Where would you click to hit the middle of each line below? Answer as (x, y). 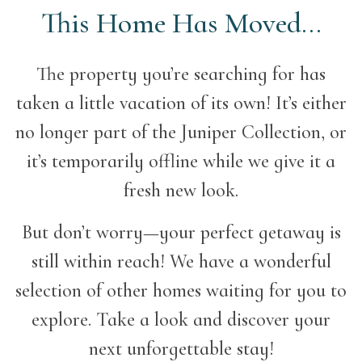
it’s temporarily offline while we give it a (181, 162)
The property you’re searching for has (181, 74)
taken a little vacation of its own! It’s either (181, 103)
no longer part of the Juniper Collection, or (181, 133)
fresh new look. (181, 191)
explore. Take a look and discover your (181, 320)
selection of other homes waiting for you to (181, 291)
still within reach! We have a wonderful (181, 262)
